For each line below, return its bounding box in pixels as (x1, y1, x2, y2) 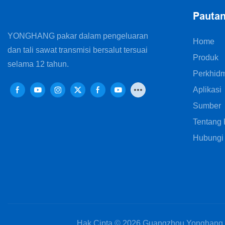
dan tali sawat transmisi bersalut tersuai (8, 46, 148, 55)
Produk (192, 53, 218, 62)
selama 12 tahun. (8, 60, 69, 69)
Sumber (192, 101, 221, 110)
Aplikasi (192, 85, 221, 94)
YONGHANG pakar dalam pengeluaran (8, 32, 148, 41)
